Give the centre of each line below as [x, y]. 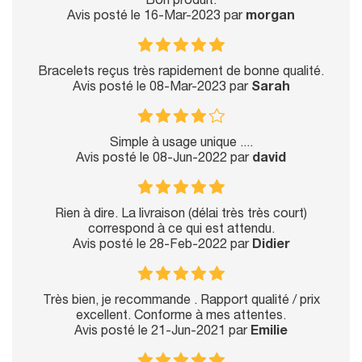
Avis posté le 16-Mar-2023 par [156, 17]
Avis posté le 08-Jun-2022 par [164, 160]
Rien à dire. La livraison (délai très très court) [181, 215]
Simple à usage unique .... [181, 144]
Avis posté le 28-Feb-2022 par [162, 246]
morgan [270, 17]
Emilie [269, 333]
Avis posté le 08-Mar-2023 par [162, 88]
